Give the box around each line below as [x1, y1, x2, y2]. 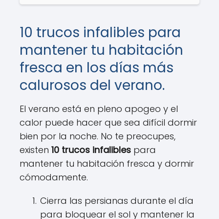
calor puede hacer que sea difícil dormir [20, 116, 197, 129]
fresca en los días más [20, 58, 174, 77]
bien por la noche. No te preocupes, [20, 130, 175, 142]
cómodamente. [20, 171, 88, 183]
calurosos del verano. [20, 76, 165, 95]
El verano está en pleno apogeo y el [20, 103, 178, 115]
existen [20, 144, 51, 156]
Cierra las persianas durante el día [40, 195, 194, 207]
